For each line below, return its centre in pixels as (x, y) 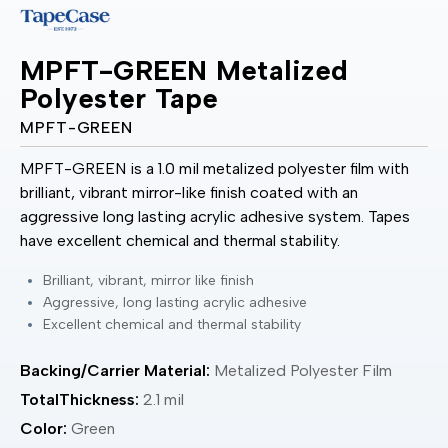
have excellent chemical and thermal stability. (180, 240)
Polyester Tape (119, 97)
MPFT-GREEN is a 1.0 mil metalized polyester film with (214, 168)
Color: (43, 428)
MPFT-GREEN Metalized (184, 69)
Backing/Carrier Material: (115, 370)
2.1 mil (163, 399)
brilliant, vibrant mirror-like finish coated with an (189, 192)
